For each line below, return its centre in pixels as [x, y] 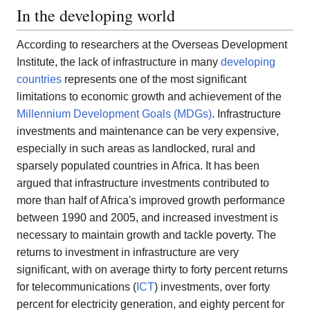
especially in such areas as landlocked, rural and [136, 149]
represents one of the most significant [154, 80]
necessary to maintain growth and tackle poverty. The [146, 235]
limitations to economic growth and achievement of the [149, 97]
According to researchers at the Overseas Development [152, 45]
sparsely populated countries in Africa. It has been [138, 166]
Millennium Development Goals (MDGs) [114, 114]
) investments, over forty [212, 287]
